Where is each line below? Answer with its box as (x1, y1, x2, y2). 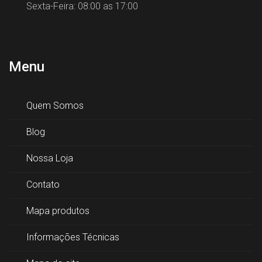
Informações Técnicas (26, 232, 119, 243)
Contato (26, 179, 60, 191)
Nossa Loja (26, 153, 73, 164)
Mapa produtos (26, 205, 89, 217)
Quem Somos (26, 100, 84, 112)
